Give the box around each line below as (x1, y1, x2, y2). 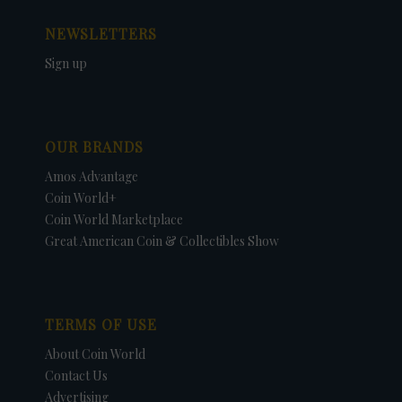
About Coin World (45, 345, 145, 363)
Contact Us (45, 366, 108, 384)
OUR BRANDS (45, 136, 144, 156)
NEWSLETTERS (45, 23, 157, 43)
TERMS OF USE (45, 314, 157, 334)
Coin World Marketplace (45, 210, 183, 228)
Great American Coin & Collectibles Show (45, 232, 279, 249)
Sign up (45, 54, 87, 72)
